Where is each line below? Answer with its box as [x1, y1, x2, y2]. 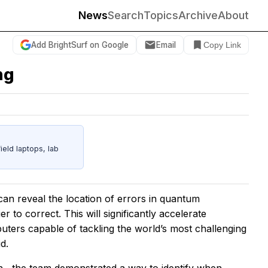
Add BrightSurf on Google [31, 39, 129, 50]
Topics [144, 9, 178, 22]
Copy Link [203, 40, 241, 50]
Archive [178, 9, 218, 22]
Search [108, 9, 144, 22]
